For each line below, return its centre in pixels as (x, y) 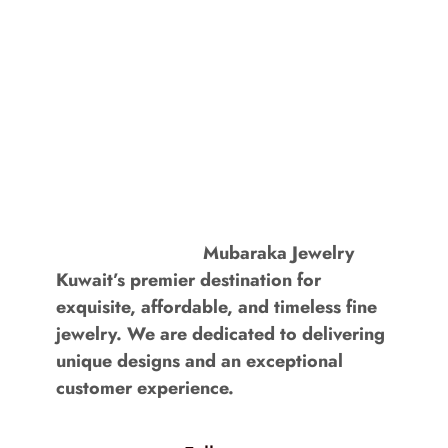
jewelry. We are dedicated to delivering (221, 333)
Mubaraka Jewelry (278, 252)
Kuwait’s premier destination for (189, 279)
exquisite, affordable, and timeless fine (217, 306)
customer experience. (145, 387)
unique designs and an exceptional (200, 360)
